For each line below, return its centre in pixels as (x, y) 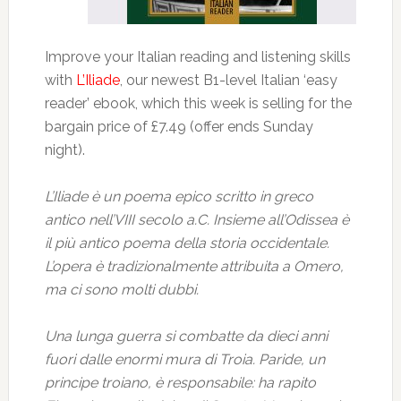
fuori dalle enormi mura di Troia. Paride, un (184, 359)
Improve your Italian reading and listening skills (197, 57)
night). (64, 150)
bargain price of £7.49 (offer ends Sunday (179, 127)
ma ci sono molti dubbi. (121, 290)
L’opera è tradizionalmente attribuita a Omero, (194, 266)
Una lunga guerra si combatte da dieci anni (186, 336)
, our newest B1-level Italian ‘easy (228, 80)
